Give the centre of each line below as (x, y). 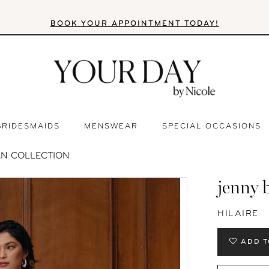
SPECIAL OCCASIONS (212, 126)
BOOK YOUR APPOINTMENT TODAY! (134, 23)
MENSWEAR (111, 126)
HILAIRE (238, 214)
